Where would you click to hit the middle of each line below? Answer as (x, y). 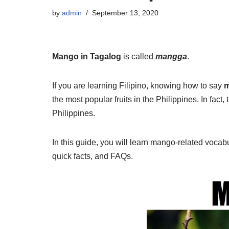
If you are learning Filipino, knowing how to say (138, 86)
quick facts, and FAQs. (93, 156)
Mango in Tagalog (87, 56)
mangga (171, 56)
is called (138, 56)
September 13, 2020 (125, 13)
